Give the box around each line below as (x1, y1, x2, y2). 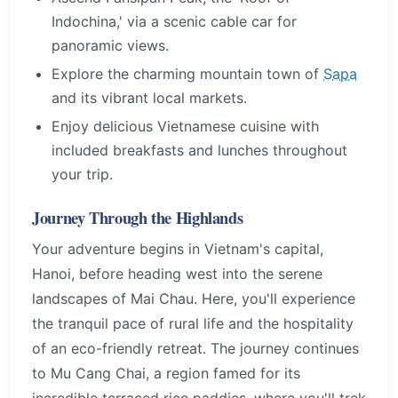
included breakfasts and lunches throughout (52, 140, 348, 159)
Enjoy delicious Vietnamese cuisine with (52, 116, 320, 135)
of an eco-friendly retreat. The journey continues (32, 338, 359, 357)
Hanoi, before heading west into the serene (32, 264, 322, 283)
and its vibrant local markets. (52, 89, 248, 107)
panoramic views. (52, 36, 170, 55)
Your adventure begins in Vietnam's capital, (32, 239, 323, 258)
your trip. (52, 164, 114, 183)
